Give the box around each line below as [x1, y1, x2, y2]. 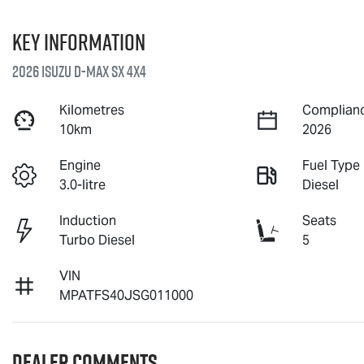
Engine [59, 156, 102, 174]
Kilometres [59, 101, 125, 119]
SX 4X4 [109, 59, 146, 83]
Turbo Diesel [59, 231, 136, 249]
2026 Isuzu [12, 59, 74, 83]
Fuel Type [302, 156, 361, 174]
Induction [59, 211, 117, 229]
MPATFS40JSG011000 [59, 286, 194, 304]
